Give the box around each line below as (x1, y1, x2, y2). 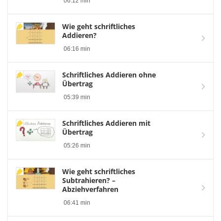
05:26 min (64, 142, 90, 149)
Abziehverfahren (62, 184, 118, 194)
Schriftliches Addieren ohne (62, 70, 156, 80)
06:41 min (64, 199, 90, 207)
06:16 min (64, 45, 90, 53)
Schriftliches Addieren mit (62, 118, 150, 128)
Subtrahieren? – (62, 176, 115, 185)
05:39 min (64, 94, 90, 101)
